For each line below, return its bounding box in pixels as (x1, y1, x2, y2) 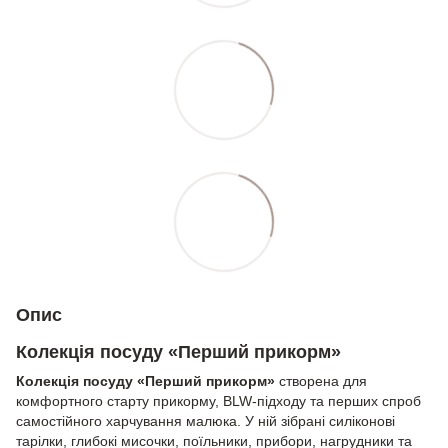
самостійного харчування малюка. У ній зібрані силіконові (16, 412, 395, 429)
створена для (275, 372, 367, 389)
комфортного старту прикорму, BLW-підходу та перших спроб (16, 392, 421, 409)
